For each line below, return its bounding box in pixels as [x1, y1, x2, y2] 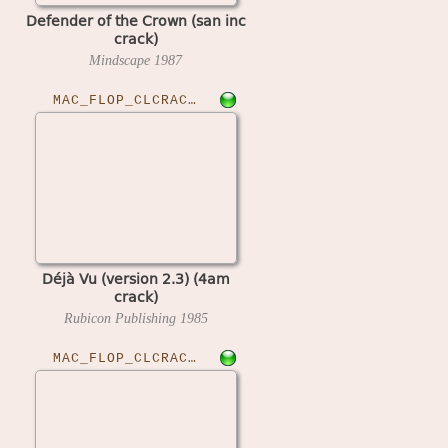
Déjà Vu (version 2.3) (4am [41, 266, 230, 289]
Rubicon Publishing [63, 309, 180, 326]
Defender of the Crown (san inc [25, 8, 246, 31]
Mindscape [89, 51, 154, 68]
